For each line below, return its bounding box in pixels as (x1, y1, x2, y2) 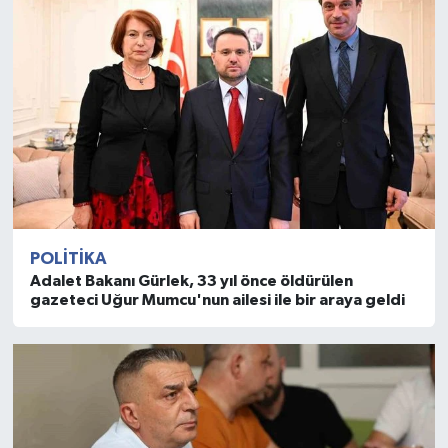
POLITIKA (29, 250, 107, 268)
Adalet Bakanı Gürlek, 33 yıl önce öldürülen (29, 273, 353, 290)
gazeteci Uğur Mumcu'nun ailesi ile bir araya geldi (29, 292, 405, 309)
